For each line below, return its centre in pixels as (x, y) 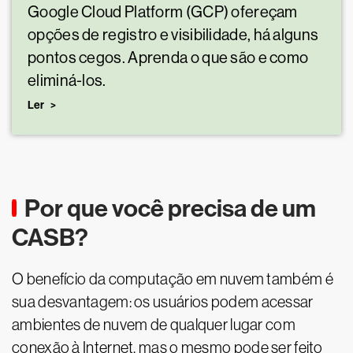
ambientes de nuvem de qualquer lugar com (154, 325)
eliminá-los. (67, 81)
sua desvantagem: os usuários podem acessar (163, 302)
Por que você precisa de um (170, 209)
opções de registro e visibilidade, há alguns (173, 35)
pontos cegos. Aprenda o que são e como (168, 58)
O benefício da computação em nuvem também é (173, 279)
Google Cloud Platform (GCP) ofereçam (163, 13)
